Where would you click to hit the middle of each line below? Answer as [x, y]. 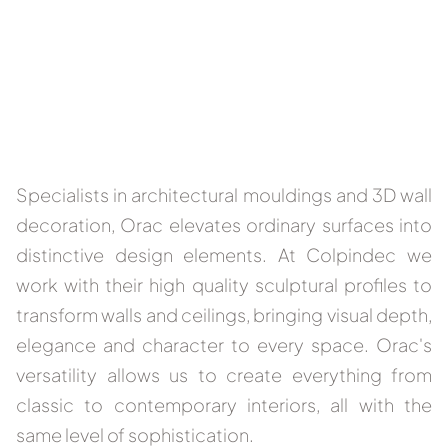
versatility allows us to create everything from [224, 375]
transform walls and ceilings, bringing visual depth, [224, 315]
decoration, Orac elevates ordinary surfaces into [224, 225]
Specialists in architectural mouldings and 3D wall [224, 195]
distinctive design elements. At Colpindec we [224, 255]
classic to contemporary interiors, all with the [224, 405]
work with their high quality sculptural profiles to [224, 285]
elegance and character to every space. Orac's [224, 345]
